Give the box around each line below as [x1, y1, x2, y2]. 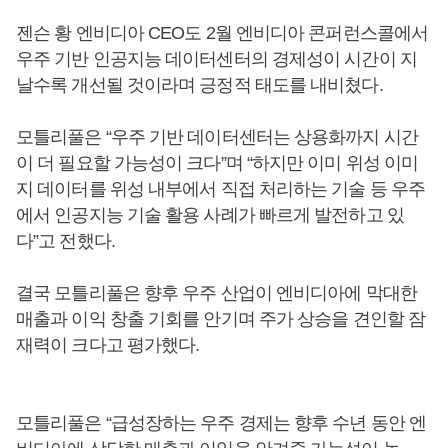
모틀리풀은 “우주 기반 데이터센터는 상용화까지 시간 [16, 127, 418, 147]
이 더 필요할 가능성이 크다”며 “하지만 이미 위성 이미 [16, 153, 419, 173]
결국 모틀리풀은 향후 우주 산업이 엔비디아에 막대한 [16, 283, 417, 303]
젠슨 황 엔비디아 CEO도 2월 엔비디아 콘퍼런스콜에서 [16, 23, 428, 43]
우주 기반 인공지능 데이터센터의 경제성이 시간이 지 [16, 49, 417, 69]
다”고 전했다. [16, 231, 115, 251]
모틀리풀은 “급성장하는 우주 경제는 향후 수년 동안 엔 [16, 413, 427, 433]
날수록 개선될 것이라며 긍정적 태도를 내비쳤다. [16, 75, 383, 95]
